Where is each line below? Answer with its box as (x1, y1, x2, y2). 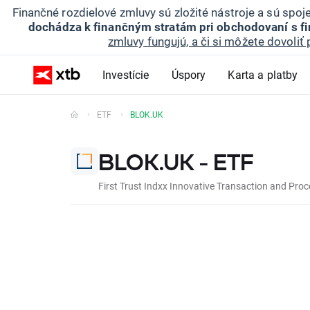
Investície (102, 67, 149, 82)
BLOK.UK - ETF (98, 149, 254, 174)
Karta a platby (228, 67, 298, 82)
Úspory (171, 67, 206, 82)
